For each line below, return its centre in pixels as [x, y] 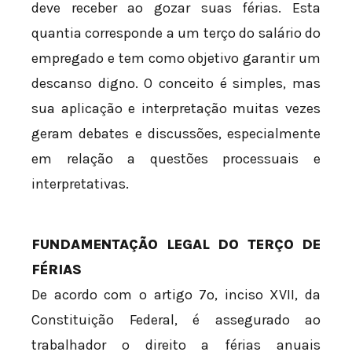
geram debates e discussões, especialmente [176, 133]
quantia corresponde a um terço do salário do [176, 33]
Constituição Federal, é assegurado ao [176, 319]
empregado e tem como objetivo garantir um [176, 58]
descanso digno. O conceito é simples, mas [176, 83]
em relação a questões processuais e [176, 158]
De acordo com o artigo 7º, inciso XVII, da [176, 294]
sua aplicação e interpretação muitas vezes [176, 108]
